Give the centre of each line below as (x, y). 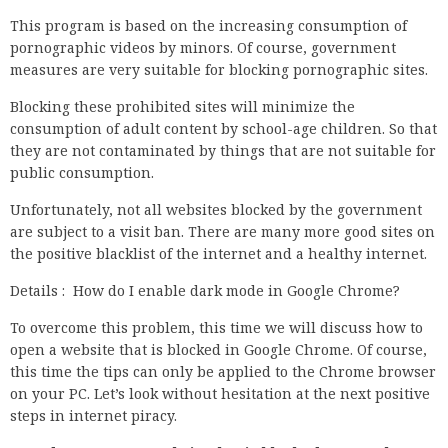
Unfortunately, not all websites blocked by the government (216, 210)
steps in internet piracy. (93, 416)
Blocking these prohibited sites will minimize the (182, 107)
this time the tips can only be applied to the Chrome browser (223, 372)
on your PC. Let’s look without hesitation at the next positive (220, 394)
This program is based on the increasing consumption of (208, 26)
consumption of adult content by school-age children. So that (223, 129)
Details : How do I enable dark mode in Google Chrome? (205, 291)
